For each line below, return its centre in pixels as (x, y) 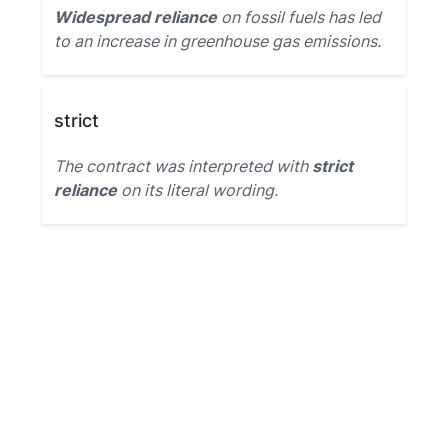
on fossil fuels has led (299, 17)
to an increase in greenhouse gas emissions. (217, 41)
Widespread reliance (135, 17)
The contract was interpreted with (183, 166)
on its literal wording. (197, 190)
